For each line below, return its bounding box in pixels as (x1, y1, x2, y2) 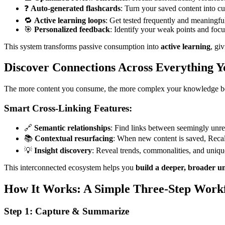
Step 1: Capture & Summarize (4, 205, 129, 216)
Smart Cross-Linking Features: (4, 103, 132, 114)
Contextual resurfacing (35, 134, 113, 143)
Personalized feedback (34, 25, 110, 34)
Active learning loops (34, 16, 105, 25)
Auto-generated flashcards (31, 4, 121, 13)
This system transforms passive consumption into (4, 42, 161, 51)
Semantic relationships (34, 123, 110, 132)
